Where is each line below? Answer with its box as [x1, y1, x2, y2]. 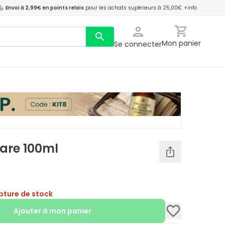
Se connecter [114, 39, 162, 49]
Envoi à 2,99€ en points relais [6, 4, 84, 12]
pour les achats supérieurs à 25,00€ [85, 4, 182, 12]
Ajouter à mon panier [14, 206, 91, 216]
